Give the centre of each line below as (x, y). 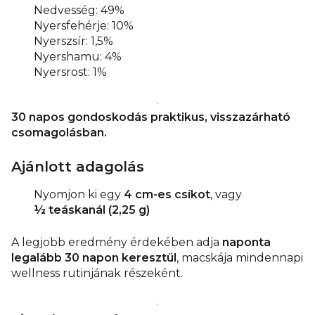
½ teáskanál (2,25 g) (92, 210)
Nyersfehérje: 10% (84, 26)
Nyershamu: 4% (78, 57)
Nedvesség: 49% (79, 11)
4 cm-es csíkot (167, 195)
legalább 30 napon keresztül (94, 258)
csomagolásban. (59, 133)
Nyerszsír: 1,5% (73, 41)
